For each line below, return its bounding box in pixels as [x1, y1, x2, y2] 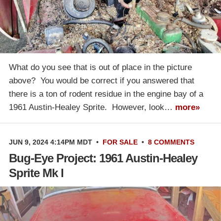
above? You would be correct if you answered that [9, 75, 194, 85]
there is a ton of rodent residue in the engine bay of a [9, 89, 203, 99]
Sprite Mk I [9, 166, 64, 180]
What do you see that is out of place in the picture [9, 62, 192, 72]
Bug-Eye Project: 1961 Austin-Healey [9, 151, 197, 165]
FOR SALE [103, 138, 138, 146]
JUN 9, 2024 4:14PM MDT [9, 138, 92, 146]
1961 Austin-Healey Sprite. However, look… [9, 102, 175, 112]
